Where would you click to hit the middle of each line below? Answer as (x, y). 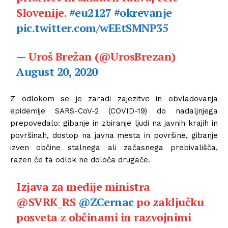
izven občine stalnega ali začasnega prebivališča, (114, 147)
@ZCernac (106, 202)
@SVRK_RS (47, 202)
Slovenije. (43, 12)
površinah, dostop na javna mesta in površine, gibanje (114, 135)
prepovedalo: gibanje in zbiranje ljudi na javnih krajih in (114, 123)
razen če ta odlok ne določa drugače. (80, 160)
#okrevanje (143, 12)
